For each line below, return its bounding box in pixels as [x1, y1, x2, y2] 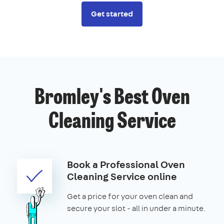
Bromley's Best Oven [34, 87, 190, 109]
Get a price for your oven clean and [67, 190, 193, 201]
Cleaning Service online [67, 169, 177, 183]
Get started [91, 8, 133, 19]
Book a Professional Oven [67, 157, 185, 171]
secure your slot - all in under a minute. [67, 202, 206, 213]
